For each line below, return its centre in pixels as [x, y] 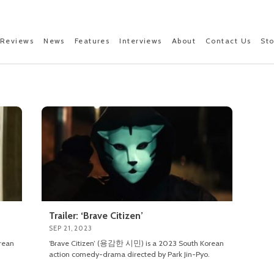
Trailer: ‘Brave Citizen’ [96, 216]
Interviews [141, 41]
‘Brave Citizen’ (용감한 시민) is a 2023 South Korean [137, 243]
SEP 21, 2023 [71, 228]
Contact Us [228, 41]
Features [92, 41]
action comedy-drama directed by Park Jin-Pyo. [130, 254]
